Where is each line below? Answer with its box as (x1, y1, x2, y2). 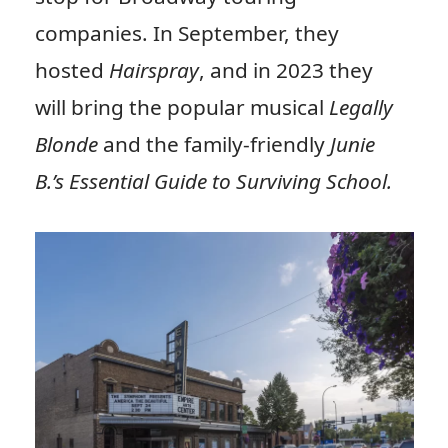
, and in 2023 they (198, 55, 373, 84)
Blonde (34, 129, 103, 158)
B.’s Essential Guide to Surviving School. (34, 166, 392, 195)
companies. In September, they (34, 18, 339, 47)
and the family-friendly (102, 129, 330, 158)
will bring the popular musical (34, 92, 329, 121)
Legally (328, 92, 393, 121)
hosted (34, 55, 109, 84)
